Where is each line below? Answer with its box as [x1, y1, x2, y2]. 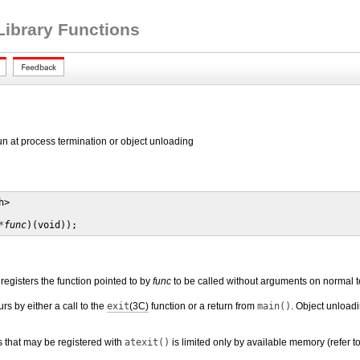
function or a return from [149, 301, 257, 312]
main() [257, 301, 291, 312]
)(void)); [27, 219, 77, 231]
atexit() [125, 337, 170, 348]
